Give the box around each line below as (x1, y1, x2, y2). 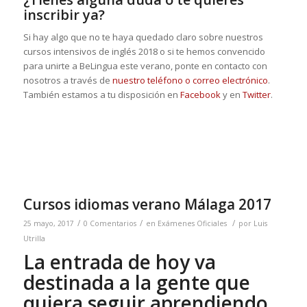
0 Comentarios (83, 218, 136, 228)
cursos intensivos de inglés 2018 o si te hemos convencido (23, 45, 265, 58)
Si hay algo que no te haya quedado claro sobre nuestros (23, 31, 263, 44)
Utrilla (23, 233, 45, 243)
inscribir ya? (23, 5, 105, 25)
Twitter (242, 88, 271, 101)
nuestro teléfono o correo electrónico (112, 74, 268, 87)
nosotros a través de (23, 74, 112, 87)
